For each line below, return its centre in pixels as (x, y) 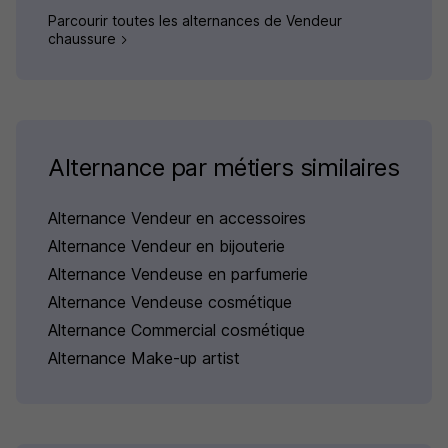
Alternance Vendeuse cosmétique (170, 302)
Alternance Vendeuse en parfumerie (178, 274)
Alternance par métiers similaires (224, 168)
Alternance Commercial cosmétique (176, 330)
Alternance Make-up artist (144, 358)
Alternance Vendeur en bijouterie (166, 246)
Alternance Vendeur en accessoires (177, 218)
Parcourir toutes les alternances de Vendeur (195, 20)
